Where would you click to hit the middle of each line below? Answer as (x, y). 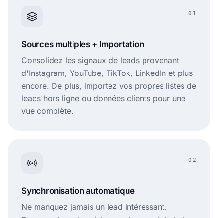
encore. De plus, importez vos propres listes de (109, 86)
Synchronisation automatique (78, 191)
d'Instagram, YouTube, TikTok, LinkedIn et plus (107, 73)
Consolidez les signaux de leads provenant (100, 61)
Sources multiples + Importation (83, 45)
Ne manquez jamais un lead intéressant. (94, 207)
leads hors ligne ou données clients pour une (103, 99)
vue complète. (47, 111)
